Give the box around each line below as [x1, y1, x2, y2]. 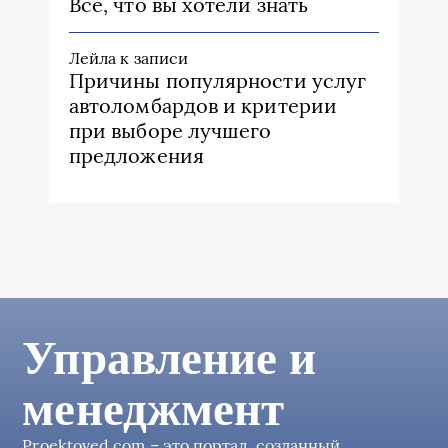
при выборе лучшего [69, 117, 272, 143]
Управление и [22, 331, 317, 385]
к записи [116, 47, 189, 68]
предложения [69, 142, 204, 168]
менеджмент [22, 382, 285, 436]
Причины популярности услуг [69, 67, 367, 93]
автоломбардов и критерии [69, 92, 337, 118]
